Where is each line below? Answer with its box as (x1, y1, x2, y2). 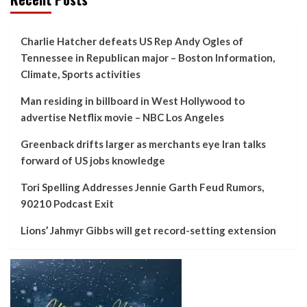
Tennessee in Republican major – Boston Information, (21, 51, 275, 64)
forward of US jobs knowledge (21, 153, 165, 167)
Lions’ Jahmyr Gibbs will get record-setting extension (21, 223, 276, 236)
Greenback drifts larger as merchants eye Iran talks (21, 137, 266, 150)
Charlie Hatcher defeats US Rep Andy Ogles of (21, 34, 243, 47)
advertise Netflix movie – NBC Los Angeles (21, 110, 224, 123)
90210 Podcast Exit (21, 197, 114, 210)
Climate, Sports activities (21, 67, 140, 80)
